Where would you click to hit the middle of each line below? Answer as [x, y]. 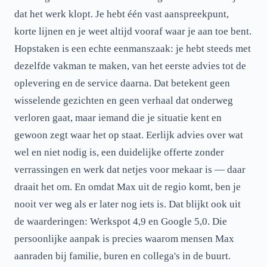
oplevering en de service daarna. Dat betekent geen [122, 83]
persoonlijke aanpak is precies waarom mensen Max [124, 239]
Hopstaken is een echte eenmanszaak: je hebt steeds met [133, 49]
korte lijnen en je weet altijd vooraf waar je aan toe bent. [133, 31]
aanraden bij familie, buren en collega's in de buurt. [122, 256]
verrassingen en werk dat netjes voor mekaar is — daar [130, 170]
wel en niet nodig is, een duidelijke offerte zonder [119, 152]
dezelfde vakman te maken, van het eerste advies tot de [130, 66]
